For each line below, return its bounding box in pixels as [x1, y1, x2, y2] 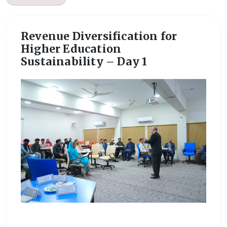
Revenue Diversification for [21, 29, 177, 43]
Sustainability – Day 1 [21, 54, 147, 68]
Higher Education [21, 42, 122, 56]
